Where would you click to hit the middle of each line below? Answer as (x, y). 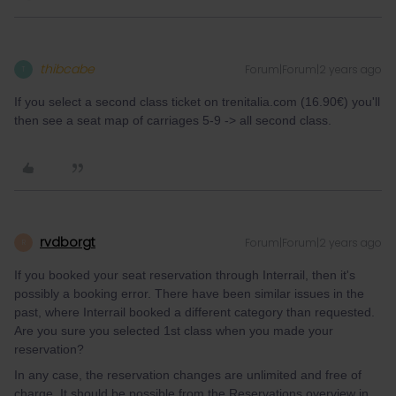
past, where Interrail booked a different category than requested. (194, 312)
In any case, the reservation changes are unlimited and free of (188, 375)
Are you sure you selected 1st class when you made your (174, 331)
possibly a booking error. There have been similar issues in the (189, 293)
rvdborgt (68, 242)
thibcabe (67, 69)
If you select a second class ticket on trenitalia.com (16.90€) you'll (197, 102)
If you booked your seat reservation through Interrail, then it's (185, 275)
